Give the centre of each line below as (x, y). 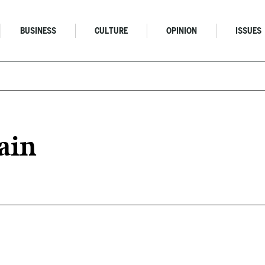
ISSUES (249, 31)
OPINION (182, 31)
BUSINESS (38, 31)
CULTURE (112, 31)
